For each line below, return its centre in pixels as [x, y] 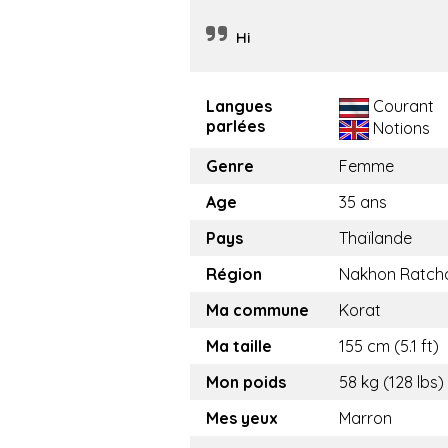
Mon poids [246, 382]
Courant [401, 106]
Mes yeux [242, 418]
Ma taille [239, 346]
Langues [239, 106]
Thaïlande [375, 238]
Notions [399, 128]
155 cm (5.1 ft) [389, 346]
